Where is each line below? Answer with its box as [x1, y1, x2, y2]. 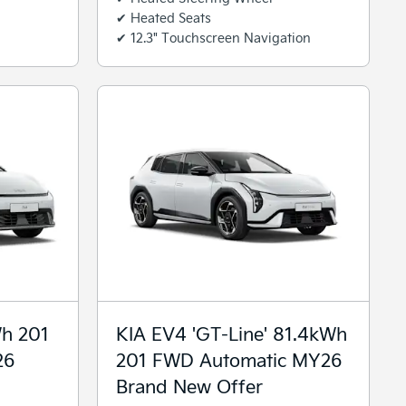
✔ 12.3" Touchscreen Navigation [116, 28, 311, 46]
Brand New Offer [116, 372, 263, 398]
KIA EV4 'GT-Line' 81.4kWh [116, 320, 347, 345]
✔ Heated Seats [116, 8, 211, 26]
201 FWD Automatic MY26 [116, 346, 342, 372]
